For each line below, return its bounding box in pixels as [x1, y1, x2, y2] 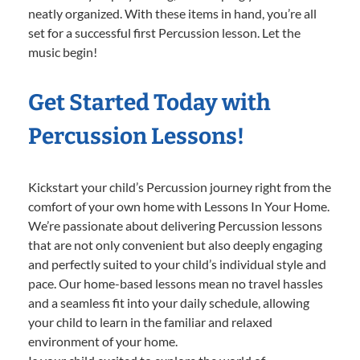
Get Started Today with [28, 88, 271, 116]
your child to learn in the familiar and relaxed [28, 313, 272, 329]
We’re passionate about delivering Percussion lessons [28, 217, 322, 233]
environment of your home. [28, 333, 178, 349]
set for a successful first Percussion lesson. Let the [28, 24, 301, 40]
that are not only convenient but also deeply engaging [28, 236, 322, 252]
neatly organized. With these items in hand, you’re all [28, 5, 317, 21]
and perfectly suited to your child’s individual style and [28, 256, 326, 272]
